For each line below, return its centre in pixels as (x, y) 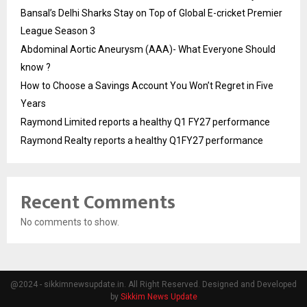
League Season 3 (58, 30)
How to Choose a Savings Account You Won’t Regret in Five (147, 85)
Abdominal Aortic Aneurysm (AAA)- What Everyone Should (148, 49)
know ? (36, 67)
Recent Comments (98, 202)
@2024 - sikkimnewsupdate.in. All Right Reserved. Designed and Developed (153, 284)
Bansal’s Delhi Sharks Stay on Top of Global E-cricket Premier (151, 13)
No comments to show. (70, 222)
